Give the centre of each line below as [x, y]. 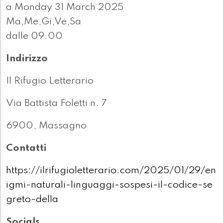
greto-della [32, 200]
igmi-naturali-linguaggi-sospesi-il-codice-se [109, 185]
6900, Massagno [46, 126]
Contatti [26, 149]
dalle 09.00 [34, 37]
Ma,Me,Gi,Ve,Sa [44, 22]
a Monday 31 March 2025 [65, 8]
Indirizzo [27, 59]
